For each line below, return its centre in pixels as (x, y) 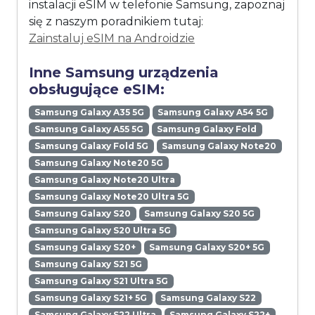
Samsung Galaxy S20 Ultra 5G (102, 231)
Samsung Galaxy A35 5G (89, 112)
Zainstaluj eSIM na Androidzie (112, 39)
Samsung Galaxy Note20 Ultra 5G (111, 197)
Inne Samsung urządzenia (124, 73)
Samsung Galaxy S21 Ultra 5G (101, 281)
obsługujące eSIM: (97, 90)
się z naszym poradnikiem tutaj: (116, 22)
